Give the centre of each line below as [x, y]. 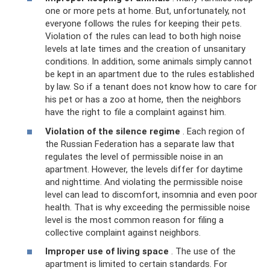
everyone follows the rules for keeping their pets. [143, 24]
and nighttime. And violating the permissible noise [144, 182]
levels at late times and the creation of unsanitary [145, 49]
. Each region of [213, 131]
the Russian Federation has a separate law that [140, 144]
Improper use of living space [107, 251]
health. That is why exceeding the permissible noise [148, 207]
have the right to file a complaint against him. [136, 112]
